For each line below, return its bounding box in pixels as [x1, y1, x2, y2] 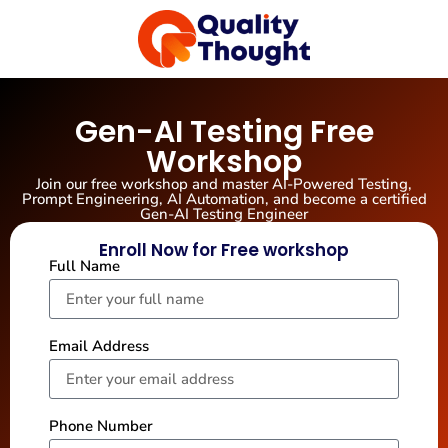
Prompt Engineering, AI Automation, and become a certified [21, 189, 427, 210]
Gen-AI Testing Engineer [140, 204, 308, 225]
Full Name [49, 256, 121, 277]
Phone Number [49, 416, 154, 437]
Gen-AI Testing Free [74, 111, 374, 154]
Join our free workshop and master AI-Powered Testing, [36, 174, 412, 195]
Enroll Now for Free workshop [99, 238, 349, 263]
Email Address [49, 336, 150, 357]
